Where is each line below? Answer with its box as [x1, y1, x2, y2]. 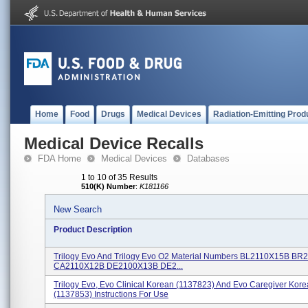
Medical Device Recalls [24, 134, 203, 153]
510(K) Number [81, 182, 135, 190]
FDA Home [38, 153, 81, 164]
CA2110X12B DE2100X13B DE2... [54, 261, 183, 271]
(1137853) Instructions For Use [54, 289, 168, 299]
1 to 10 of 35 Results [81, 173, 157, 182]
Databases [187, 153, 230, 164]
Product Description [54, 225, 132, 234]
